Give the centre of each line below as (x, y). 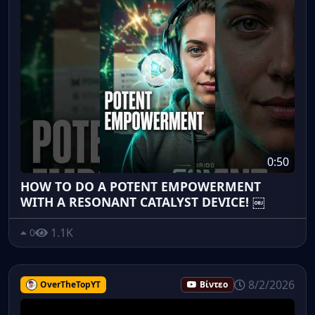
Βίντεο (214, 284)
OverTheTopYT (70, 284)
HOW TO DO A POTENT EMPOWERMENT (141, 186)
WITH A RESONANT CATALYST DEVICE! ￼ (143, 201)
